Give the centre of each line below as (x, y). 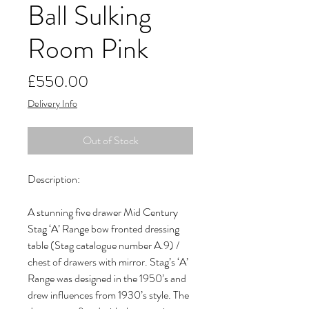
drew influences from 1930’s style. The (108, 295)
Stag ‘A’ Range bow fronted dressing (103, 229)
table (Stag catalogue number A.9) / (103, 246)
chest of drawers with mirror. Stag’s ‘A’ (108, 262)
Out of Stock (110, 141)
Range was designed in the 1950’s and (107, 279)
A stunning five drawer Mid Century (103, 212)
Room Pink (88, 49)
